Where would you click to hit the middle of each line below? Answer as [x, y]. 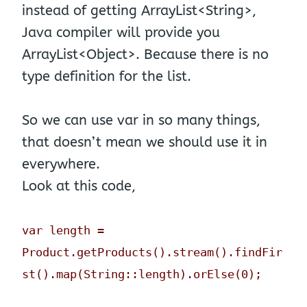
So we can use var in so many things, [141, 120]
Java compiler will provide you [121, 32]
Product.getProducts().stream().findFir [152, 252]
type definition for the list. [107, 76]
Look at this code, [79, 186]
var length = [63, 230]
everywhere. [61, 164]
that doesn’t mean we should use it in [145, 142]
